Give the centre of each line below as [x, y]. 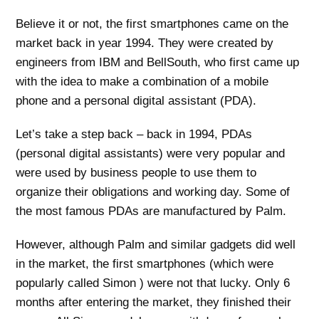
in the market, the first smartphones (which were [145, 263]
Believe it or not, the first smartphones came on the [152, 23]
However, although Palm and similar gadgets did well [156, 244]
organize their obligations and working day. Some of [153, 192]
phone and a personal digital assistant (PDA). [136, 100]
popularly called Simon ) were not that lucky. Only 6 [153, 283]
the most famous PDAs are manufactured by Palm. [151, 211]
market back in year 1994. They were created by [145, 43]
